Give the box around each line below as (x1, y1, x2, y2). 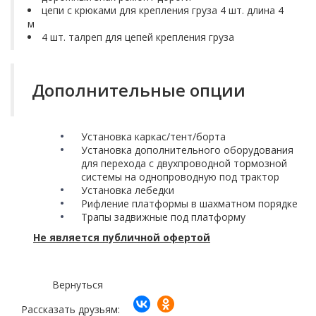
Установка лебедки (81, 183, 174, 197)
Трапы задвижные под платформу (81, 210, 245, 224)
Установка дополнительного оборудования (81, 143, 293, 157)
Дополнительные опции (28, 78, 245, 102)
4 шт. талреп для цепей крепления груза (42, 30, 234, 44)
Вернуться (52, 278, 103, 292)
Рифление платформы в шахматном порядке (81, 197, 298, 211)
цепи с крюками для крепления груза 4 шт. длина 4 (42, 3, 284, 17)
